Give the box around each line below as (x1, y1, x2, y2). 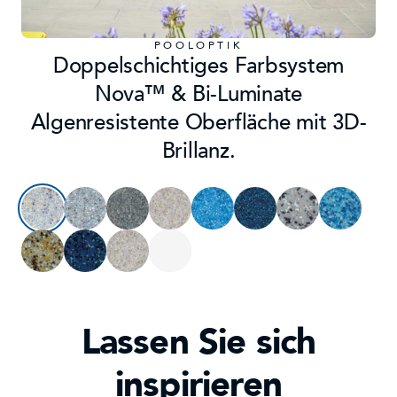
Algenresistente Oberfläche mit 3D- (30, 108, 367, 138)
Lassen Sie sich (81, 318, 316, 368)
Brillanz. (161, 136, 236, 167)
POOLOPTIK (153, 38, 244, 53)
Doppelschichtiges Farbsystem (52, 51, 345, 82)
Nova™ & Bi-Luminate (94, 80, 303, 110)
